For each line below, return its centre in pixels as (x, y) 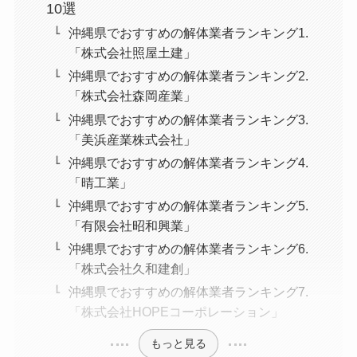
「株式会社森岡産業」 (133, 96)
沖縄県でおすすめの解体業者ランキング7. (189, 291)
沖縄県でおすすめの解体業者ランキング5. (189, 205)
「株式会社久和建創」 (133, 268)
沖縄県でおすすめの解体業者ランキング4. (189, 162)
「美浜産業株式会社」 (133, 139)
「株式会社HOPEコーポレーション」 (177, 311)
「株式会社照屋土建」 (133, 53)
